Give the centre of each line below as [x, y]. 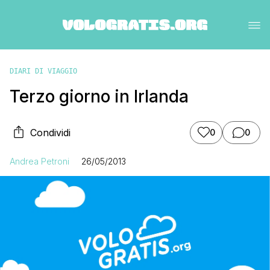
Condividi [50, 132]
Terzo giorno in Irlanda [99, 96]
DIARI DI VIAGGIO [43, 71]
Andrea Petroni [39, 161]
